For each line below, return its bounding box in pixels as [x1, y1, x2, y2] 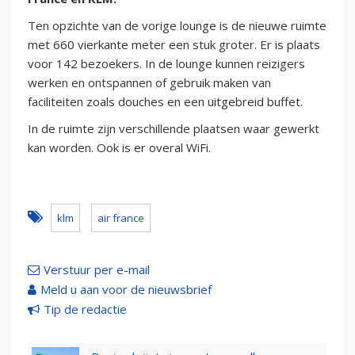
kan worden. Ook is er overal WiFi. [28, 139, 211, 156]
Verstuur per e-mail [44, 261, 150, 278]
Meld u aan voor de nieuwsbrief [40, 281, 212, 298]
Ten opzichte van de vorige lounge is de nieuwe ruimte [28, 17, 326, 34]
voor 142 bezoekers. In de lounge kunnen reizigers [28, 55, 305, 72]
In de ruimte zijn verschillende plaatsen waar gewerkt [28, 120, 319, 137]
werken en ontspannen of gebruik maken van [28, 74, 271, 91]
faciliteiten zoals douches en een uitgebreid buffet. [28, 94, 303, 110]
